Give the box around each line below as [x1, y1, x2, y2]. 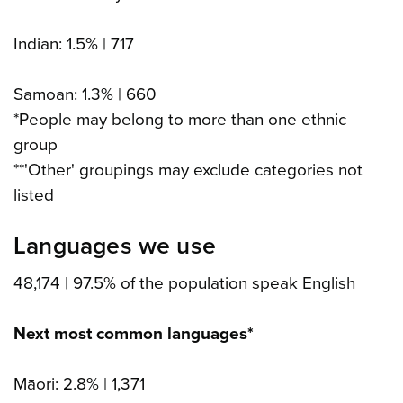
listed [13, 185, 54, 206]
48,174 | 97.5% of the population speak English [13, 273, 355, 294]
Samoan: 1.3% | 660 [13, 85, 157, 105]
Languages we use [13, 232, 217, 262]
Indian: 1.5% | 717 [13, 34, 134, 55]
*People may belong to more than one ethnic [13, 110, 346, 130]
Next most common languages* [13, 324, 254, 345]
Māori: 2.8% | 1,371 [13, 374, 145, 395]
